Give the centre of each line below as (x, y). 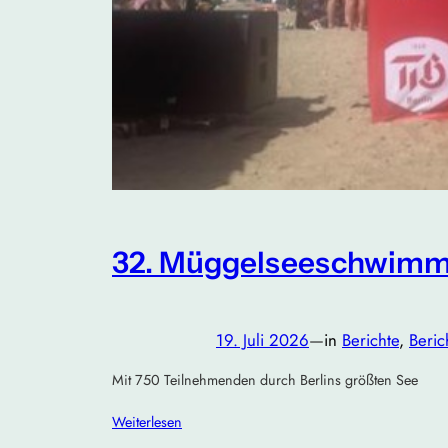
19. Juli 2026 (262, 339)
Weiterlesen (147, 421)
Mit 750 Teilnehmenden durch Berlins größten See (265, 380)
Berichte (370, 339)
